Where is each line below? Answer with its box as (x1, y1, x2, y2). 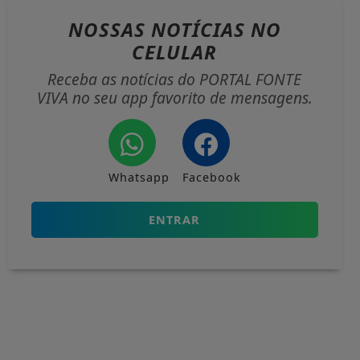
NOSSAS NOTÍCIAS (67, 16, 251, 43)
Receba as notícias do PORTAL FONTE (47, 68, 302, 91)
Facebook (182, 170, 241, 186)
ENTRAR (149, 212, 201, 228)
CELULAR (132, 39, 218, 66)
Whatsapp (108, 170, 170, 186)
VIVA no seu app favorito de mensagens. (36, 87, 313, 109)
